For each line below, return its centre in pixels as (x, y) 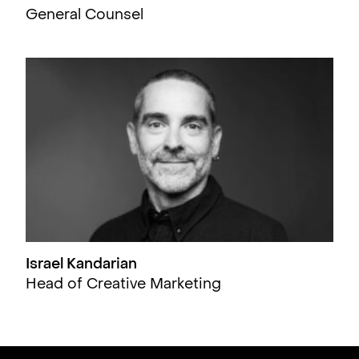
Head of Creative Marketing (123, 285)
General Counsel (85, 15)
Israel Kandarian (81, 265)
